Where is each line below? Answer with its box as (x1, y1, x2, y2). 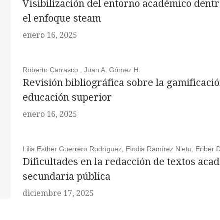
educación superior (22, 91, 112, 103)
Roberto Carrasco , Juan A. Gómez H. (22, 66, 140, 74)
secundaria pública (22, 170, 110, 182)
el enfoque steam (22, 12, 101, 24)
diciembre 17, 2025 (22, 189, 94, 198)
